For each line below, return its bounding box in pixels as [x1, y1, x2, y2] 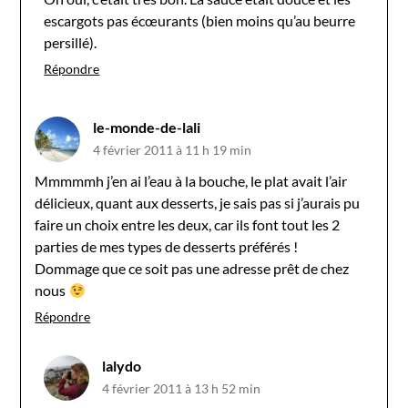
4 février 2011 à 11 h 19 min [93, 141, 252, 158]
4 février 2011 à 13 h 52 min [102, 380, 261, 396]
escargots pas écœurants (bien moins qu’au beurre [44, 11, 356, 29]
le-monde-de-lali [93, 117, 201, 136]
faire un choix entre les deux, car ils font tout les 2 [35, 215, 341, 233]
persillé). [44, 33, 97, 51]
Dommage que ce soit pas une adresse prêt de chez [35, 259, 350, 277]
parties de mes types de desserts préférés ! [35, 237, 299, 255]
